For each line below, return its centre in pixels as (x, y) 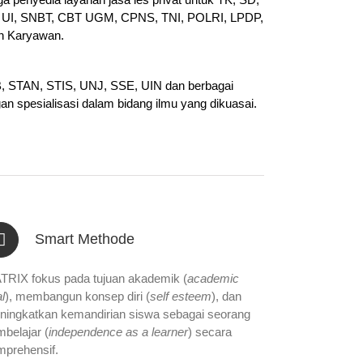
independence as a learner (119, 331)
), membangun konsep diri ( (78, 296)
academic (214, 278)
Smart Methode (85, 239)
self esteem (181, 296)
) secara (210, 331)
